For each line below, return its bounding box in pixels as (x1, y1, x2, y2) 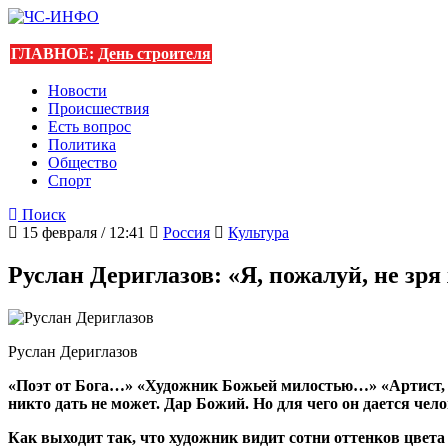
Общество (48, 154, 117, 171)
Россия (163, 224, 210, 241)
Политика (48, 136, 116, 153)
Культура (228, 224, 289, 241)
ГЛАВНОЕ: (11, 45, 98, 62)
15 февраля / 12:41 (18, 224, 145, 241)
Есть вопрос (48, 118, 131, 135)
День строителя (98, 45, 211, 62)
